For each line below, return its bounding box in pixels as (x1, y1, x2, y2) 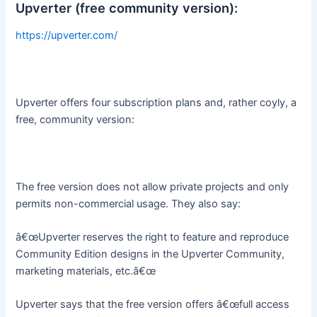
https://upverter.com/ (16, 29, 118, 42)
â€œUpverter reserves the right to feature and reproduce (16, 231, 289, 243)
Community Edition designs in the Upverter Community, (16, 248, 285, 260)
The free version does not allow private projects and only (16, 180, 289, 193)
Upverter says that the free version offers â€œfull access (16, 298, 290, 311)
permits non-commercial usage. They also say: (16, 197, 241, 210)
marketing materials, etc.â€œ (16, 265, 156, 277)
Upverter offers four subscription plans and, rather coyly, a (16, 96, 297, 109)
